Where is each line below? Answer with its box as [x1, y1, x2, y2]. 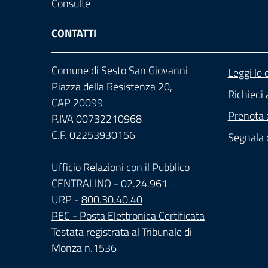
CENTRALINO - [51, 175, 121, 191]
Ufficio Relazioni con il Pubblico [51, 159, 190, 175]
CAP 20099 [51, 95, 103, 111]
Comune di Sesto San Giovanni [51, 62, 188, 78]
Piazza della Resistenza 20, [51, 78, 172, 95]
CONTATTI [51, 25, 96, 41]
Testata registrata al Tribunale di [51, 224, 192, 240]
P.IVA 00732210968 [51, 111, 142, 127]
